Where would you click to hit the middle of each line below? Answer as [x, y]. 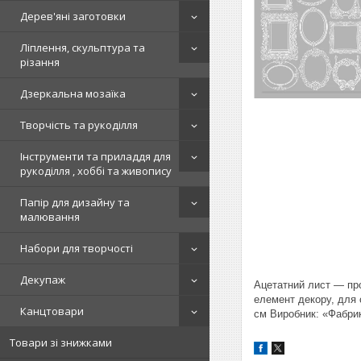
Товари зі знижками [61, 342]
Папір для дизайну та [75, 202]
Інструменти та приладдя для [95, 156]
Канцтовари [52, 311]
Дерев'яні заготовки [73, 16]
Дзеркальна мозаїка [73, 93]
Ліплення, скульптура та [83, 48]
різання [40, 62]
